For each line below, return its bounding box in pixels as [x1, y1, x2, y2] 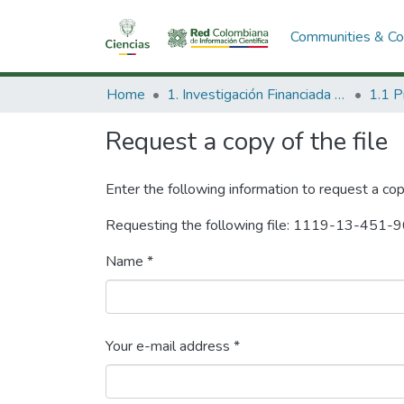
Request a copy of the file [106, 124, 388, 159]
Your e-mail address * [106, 336, 240, 356]
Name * [106, 252, 153, 271]
